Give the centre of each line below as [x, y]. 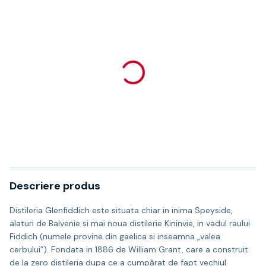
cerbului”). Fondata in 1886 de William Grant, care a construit [129, 249]
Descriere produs [55, 186]
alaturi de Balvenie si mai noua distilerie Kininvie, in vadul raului [130, 223]
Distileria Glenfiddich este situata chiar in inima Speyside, [121, 210]
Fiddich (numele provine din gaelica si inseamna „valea [115, 236]
